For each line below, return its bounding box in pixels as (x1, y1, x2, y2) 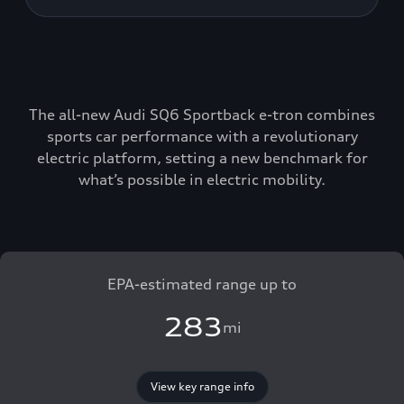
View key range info (150, 380, 254, 393)
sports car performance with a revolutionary (46, 127, 358, 145)
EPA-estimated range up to (107, 275, 297, 293)
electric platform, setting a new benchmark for (36, 149, 368, 167)
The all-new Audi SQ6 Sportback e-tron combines (29, 106, 375, 124)
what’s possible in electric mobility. (78, 170, 326, 188)
